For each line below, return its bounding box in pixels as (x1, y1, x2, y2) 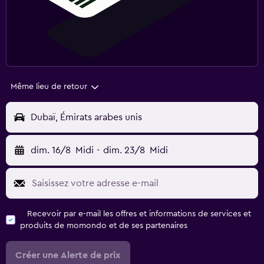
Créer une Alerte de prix (15, 250, 121, 260)
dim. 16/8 (31, 146, 71, 156)
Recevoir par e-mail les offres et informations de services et (27, 210, 251, 219)
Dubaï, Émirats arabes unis (31, 113, 142, 123)
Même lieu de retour (11, 82, 87, 91)
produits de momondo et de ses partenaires (20, 222, 187, 230)
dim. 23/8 (103, 146, 145, 156)
